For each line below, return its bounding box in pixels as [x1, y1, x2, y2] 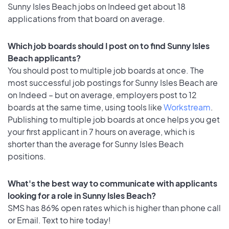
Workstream [164, 101, 211, 112]
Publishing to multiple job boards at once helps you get [8, 113, 220, 125]
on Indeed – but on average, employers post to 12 [8, 89, 197, 100]
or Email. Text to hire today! [8, 214, 111, 225]
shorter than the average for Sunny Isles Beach [8, 138, 184, 149]
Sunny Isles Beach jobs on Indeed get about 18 [8, 1, 186, 12]
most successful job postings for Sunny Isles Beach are [8, 77, 218, 88]
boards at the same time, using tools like [8, 101, 164, 112]
